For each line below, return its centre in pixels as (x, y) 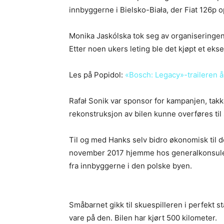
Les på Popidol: (97, 74)
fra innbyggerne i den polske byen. (130, 165)
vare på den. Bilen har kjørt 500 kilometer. (143, 217)
